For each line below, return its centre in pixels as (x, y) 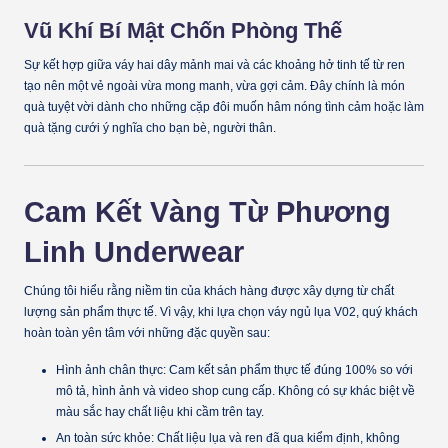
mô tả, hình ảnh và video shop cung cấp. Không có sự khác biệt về (235, 391)
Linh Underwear (134, 251)
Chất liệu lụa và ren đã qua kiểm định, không (277, 438)
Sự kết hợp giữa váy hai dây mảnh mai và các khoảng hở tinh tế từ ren (214, 65)
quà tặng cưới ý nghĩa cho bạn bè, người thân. (150, 128)
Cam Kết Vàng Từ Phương (207, 211)
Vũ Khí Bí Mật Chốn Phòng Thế (183, 30)
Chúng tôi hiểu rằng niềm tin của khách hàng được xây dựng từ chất (209, 291)
